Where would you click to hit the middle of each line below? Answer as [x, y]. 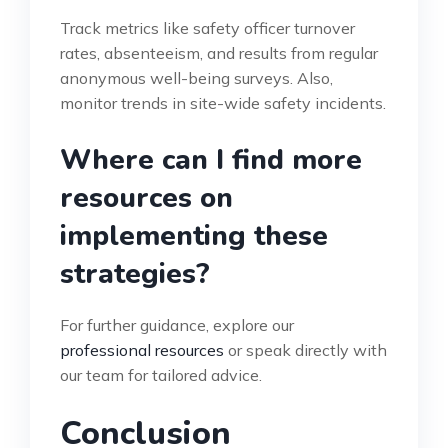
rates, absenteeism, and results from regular [219, 53]
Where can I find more [211, 160]
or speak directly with [305, 350]
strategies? [135, 274]
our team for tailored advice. [161, 375]
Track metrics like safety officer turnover [207, 28]
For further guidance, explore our [177, 325]
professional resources [142, 350]
